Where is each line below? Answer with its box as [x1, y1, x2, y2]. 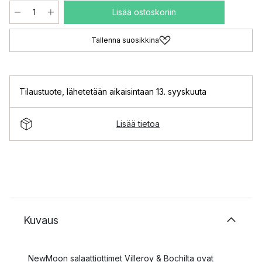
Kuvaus [23, 213, 58, 226]
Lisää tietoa [116, 119, 160, 129]
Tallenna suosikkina [91, 35, 159, 44]
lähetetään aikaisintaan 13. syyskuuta [67, 86, 206, 96]
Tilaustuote [19, 86, 62, 96]
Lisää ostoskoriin [112, 6, 176, 17]
